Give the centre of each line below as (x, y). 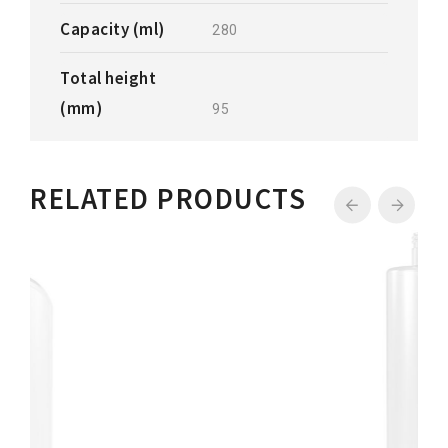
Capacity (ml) (112, 29)
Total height (108, 78)
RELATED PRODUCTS (168, 198)
